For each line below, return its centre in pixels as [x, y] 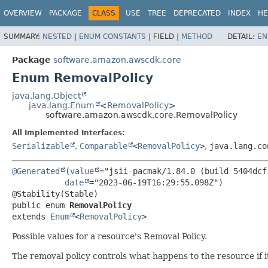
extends [31, 216]
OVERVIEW [23, 13]
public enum [41, 205]
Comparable [103, 146]
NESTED [57, 36]
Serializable [41, 146]
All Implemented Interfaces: [68, 133]
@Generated [36, 171]
